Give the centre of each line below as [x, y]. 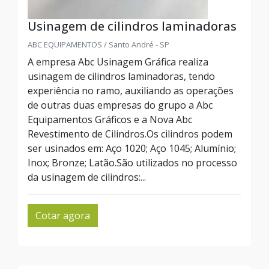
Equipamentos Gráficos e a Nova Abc [110, 119]
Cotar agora [63, 216]
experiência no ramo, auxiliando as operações [131, 91]
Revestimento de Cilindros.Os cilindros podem [130, 134]
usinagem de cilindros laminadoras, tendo [121, 76]
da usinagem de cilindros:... [87, 177]
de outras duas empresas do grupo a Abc [120, 105]
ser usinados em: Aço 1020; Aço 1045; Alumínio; [132, 148]
